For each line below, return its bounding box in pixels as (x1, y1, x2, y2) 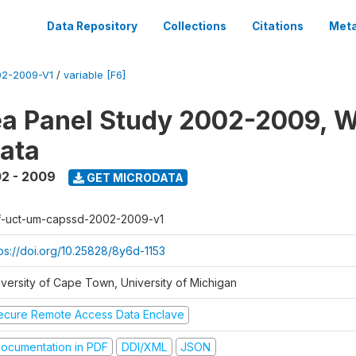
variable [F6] (64, 69, 126, 81)
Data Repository (47, 20, 137, 33)
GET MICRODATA (83, 170, 184, 184)
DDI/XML (121, 339, 167, 354)
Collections (163, 20, 226, 33)
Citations (252, 20, 304, 33)
